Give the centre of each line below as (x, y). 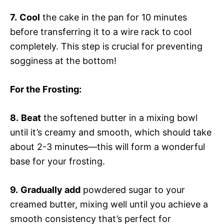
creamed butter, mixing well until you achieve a (109, 204)
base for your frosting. (57, 161)
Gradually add (50, 189)
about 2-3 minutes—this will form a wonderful (107, 146)
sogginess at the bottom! (63, 60)
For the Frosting (44, 89)
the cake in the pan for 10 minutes (113, 17)
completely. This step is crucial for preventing (106, 46)
